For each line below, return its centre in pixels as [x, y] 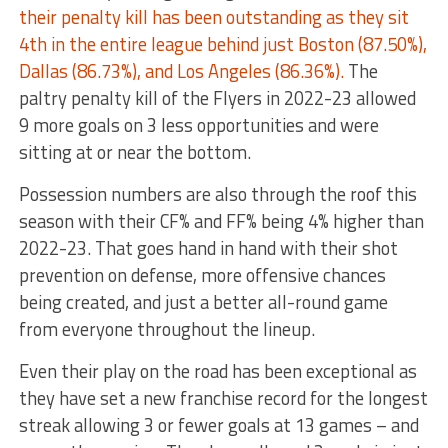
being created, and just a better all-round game [203, 301]
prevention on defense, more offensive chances [202, 274]
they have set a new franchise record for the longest [223, 397]
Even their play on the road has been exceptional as [217, 370]
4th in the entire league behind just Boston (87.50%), [222, 43]
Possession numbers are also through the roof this [217, 193]
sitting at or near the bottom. [134, 151]
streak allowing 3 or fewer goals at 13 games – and [218, 424]
